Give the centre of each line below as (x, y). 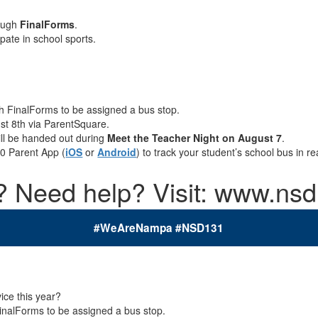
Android (117, 152)
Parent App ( (37, 152)
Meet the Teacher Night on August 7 (195, 137)
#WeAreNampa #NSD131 (159, 227)
